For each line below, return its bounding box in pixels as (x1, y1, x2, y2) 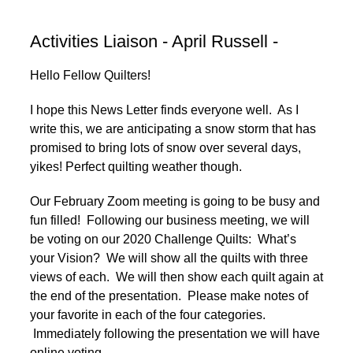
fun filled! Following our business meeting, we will (30, 213, 310, 227)
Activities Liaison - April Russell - (30, 31, 278, 51)
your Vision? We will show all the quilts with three (30, 251, 308, 265)
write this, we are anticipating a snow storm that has (30, 121, 316, 136)
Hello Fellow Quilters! (30, 68, 150, 82)
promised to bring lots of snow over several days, (30, 140, 301, 154)
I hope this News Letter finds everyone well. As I (30, 102, 299, 117)
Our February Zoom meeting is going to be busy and (30, 194, 320, 208)
